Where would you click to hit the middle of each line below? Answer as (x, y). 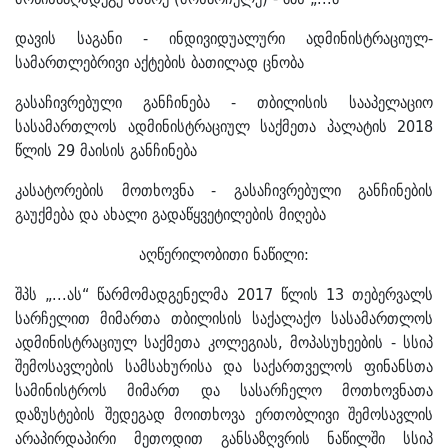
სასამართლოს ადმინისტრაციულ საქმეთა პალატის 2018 (224, 126)
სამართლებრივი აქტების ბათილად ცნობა (159, 62)
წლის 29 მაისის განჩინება (106, 150)
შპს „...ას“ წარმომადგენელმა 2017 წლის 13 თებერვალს (224, 294)
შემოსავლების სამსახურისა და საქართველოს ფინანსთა (224, 366)
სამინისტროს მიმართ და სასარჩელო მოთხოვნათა (224, 390)
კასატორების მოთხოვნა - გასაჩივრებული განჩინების (224, 190)
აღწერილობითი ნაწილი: (224, 254)
